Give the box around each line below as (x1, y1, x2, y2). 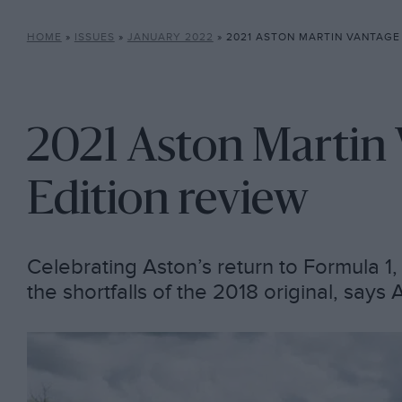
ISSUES (74, 31, 115, 44)
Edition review (26, 179, 309, 224)
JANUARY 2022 (127, 31, 214, 44)
